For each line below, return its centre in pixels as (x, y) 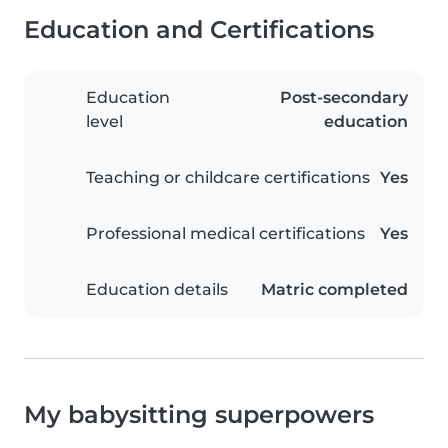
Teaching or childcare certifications (228, 178)
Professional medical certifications (225, 234)
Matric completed (334, 290)
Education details (157, 290)
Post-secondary (344, 98)
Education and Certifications (199, 30)
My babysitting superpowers (199, 415)
